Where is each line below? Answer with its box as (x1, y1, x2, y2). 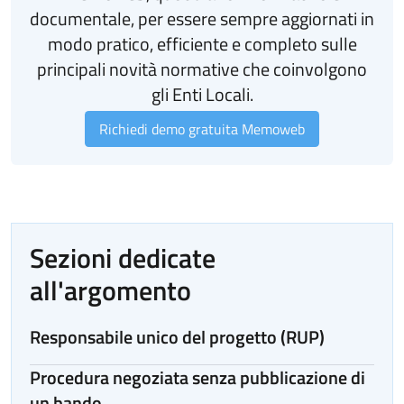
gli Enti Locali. (151, 79, 253, 108)
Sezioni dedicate (30, 236, 216, 279)
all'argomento (30, 269, 191, 311)
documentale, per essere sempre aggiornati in (30, 4, 374, 32)
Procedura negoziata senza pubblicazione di (30, 363, 365, 391)
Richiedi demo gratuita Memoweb (99, 117, 305, 140)
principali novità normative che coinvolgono (37, 54, 367, 83)
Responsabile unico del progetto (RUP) (30, 322, 325, 351)
